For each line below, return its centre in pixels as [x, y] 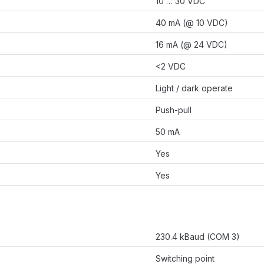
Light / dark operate [194, 88]
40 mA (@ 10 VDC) [192, 23]
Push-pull [174, 110]
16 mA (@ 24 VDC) [192, 45]
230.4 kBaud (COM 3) [198, 237]
